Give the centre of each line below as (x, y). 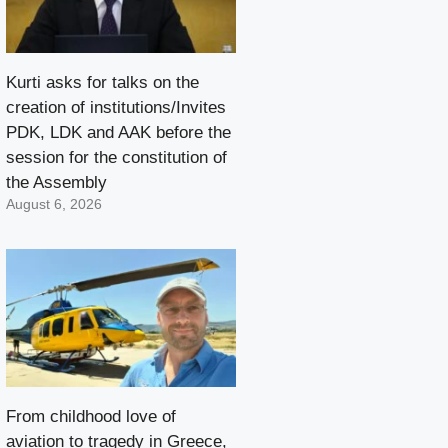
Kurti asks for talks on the (102, 83)
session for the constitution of (116, 158)
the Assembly (56, 183)
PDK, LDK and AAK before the (118, 133)
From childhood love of (91, 417)
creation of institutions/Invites (116, 108)
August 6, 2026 (54, 205)
